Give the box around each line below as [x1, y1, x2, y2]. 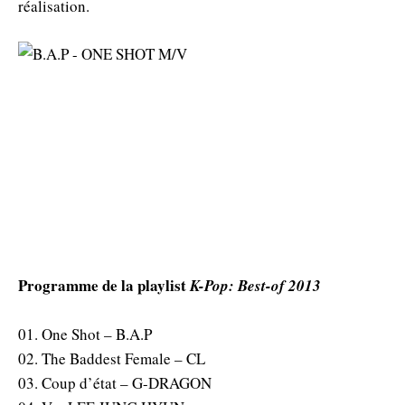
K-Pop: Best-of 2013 [190, 274, 321, 297]
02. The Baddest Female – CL [18, 347, 205, 369]
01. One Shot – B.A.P [18, 323, 152, 344]
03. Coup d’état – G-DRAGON [18, 372, 212, 393]
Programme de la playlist [18, 273, 190, 297]
